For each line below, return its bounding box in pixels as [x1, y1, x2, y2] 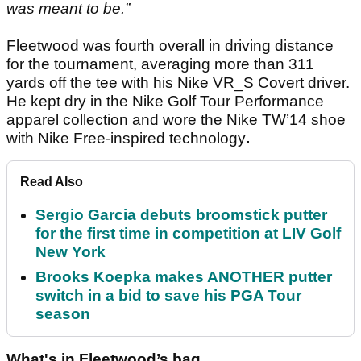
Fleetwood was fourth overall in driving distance [6, 37, 334, 55]
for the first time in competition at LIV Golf [35, 225, 341, 243]
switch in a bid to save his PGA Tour [35, 287, 301, 305]
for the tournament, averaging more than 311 [6, 56, 314, 73]
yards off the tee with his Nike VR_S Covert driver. [6, 74, 350, 92]
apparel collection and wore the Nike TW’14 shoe [6, 111, 346, 129]
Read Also [20, 175, 83, 189]
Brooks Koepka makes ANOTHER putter [35, 268, 332, 286]
